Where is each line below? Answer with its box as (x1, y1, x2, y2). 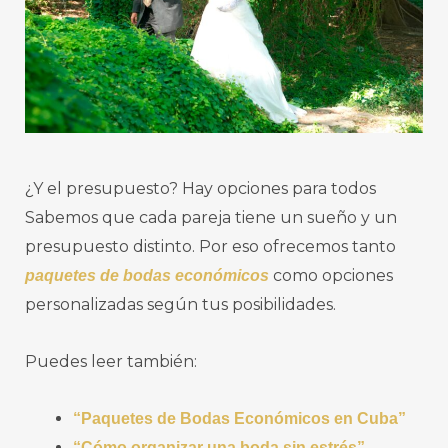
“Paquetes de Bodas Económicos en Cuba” (73, 409, 406, 427)
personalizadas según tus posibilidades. (25, 294, 336, 314)
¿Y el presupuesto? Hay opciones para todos (25, 178, 376, 198)
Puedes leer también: (25, 351, 197, 371)
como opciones (269, 265, 393, 285)
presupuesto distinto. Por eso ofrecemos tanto (25, 236, 396, 256)
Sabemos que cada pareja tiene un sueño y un (25, 207, 397, 227)
